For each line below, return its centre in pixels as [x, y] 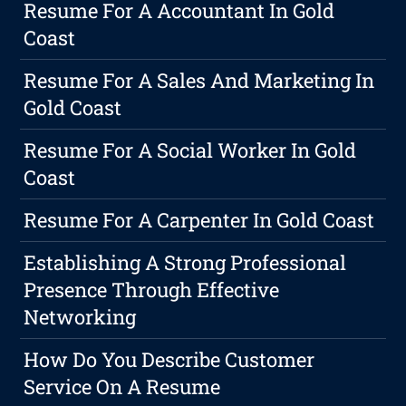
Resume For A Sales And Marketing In [199, 81]
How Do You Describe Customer [169, 360]
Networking [80, 317]
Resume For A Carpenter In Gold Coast [199, 220]
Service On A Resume [122, 387]
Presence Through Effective [152, 290]
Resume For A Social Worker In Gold [190, 150]
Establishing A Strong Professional [185, 263]
